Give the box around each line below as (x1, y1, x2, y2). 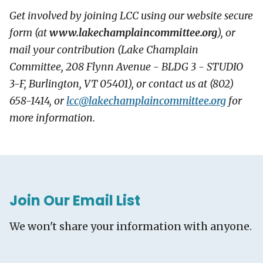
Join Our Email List (9, 190, 140, 210)
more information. (9, 111, 95, 124)
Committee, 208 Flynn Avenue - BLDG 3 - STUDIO (9, 60, 243, 73)
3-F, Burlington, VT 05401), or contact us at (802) (9, 77, 234, 90)
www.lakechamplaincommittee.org (49, 26, 217, 39)
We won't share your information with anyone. (9, 220, 252, 233)
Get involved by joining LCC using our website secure (9, 9, 253, 22)
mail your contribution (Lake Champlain (9, 43, 198, 56)
